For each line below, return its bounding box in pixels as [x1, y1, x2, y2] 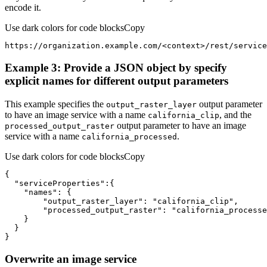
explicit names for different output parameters [5, 74, 228, 88]
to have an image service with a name [5, 109, 148, 120]
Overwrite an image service [5, 252, 136, 265]
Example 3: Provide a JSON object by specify [5, 61, 227, 74]
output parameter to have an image [114, 120, 246, 131]
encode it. [5, 2, 41, 13]
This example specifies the [5, 98, 106, 109]
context [167, 41, 200, 51]
